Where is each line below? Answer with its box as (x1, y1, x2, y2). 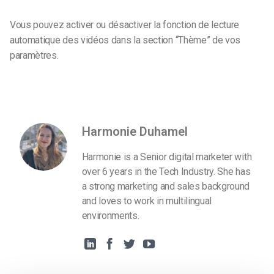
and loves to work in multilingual (81, 195, 212, 207)
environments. (81, 210, 139, 222)
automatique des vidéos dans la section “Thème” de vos (10, 34, 241, 46)
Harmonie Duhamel (81, 124, 188, 139)
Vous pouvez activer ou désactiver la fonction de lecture (10, 18, 240, 31)
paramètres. (10, 49, 59, 61)
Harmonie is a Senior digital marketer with (81, 151, 252, 163)
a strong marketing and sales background (81, 180, 250, 193)
